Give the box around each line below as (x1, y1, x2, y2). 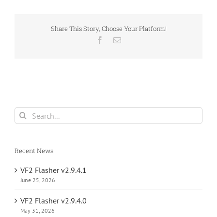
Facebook (103, 36, 133, 44)
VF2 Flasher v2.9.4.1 (20, 165, 87, 175)
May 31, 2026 (20, 206, 55, 214)
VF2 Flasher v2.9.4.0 (20, 195, 87, 205)
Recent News (15, 146, 53, 155)
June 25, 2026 (20, 176, 55, 184)
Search (14, 108, 36, 118)
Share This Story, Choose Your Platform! (50, 24, 167, 33)
